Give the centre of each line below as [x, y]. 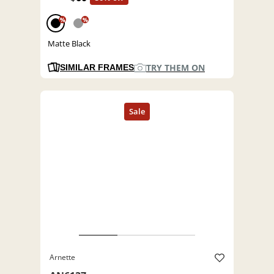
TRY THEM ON [176, 68]
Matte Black [69, 44]
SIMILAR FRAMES [97, 68]
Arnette [62, 257]
